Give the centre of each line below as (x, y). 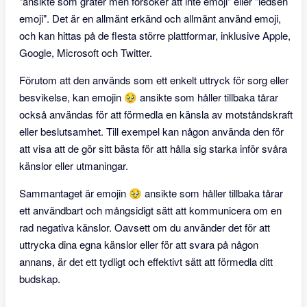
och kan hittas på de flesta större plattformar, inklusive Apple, (155, 35)
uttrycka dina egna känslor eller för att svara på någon (139, 244)
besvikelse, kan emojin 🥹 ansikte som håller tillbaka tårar (149, 97)
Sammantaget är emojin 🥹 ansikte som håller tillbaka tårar (151, 193)
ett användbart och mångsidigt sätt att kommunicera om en (150, 210)
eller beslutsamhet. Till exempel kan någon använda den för (151, 131)
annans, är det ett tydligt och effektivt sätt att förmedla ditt (146, 261)
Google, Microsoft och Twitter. (86, 52)
